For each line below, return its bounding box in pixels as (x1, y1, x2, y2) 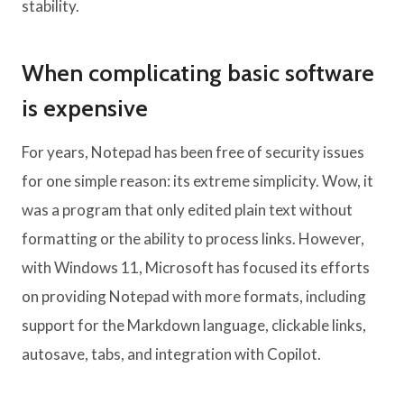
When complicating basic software (22, 59, 374, 88)
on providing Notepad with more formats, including (22, 287, 366, 307)
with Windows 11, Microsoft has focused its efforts (22, 258, 370, 278)
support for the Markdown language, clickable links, (22, 316, 366, 335)
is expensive (22, 94, 148, 124)
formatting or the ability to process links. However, (22, 229, 364, 249)
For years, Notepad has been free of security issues (22, 142, 364, 162)
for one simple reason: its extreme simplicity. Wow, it (22, 171, 373, 191)
